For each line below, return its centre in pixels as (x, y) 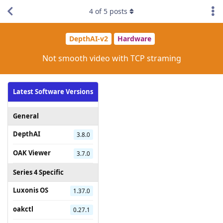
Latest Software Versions (53, 91)
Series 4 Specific (38, 172)
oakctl (23, 209)
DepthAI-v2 (89, 39)
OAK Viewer (32, 153)
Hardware (134, 39)
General (26, 116)
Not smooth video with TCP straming (111, 58)
